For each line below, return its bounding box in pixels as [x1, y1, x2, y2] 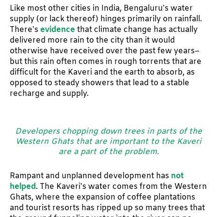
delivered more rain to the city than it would [10, 35, 175, 46]
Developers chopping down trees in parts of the [15, 126, 202, 137]
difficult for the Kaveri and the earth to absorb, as [10, 67, 195, 77]
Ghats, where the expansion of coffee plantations [10, 192, 195, 202]
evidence [40, 24, 75, 35]
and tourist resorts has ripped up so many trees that [10, 202, 205, 213]
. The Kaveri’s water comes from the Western [36, 181, 207, 192]
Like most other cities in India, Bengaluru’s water [10, 3, 193, 14]
